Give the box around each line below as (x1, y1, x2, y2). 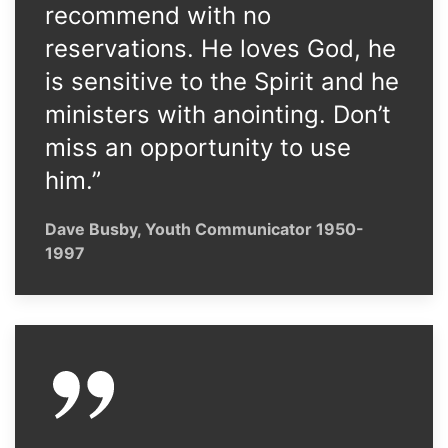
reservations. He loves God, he (45, 34, 396, 63)
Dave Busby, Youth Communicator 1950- (45, 219, 364, 239)
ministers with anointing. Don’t (45, 100, 391, 129)
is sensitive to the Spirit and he (45, 67, 399, 96)
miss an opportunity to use (45, 133, 351, 162)
